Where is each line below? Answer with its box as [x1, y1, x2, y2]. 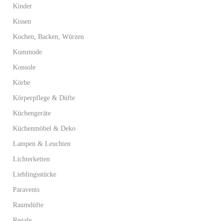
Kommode [13, 48, 42, 56]
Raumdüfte [13, 201, 43, 209]
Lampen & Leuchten [13, 140, 71, 147]
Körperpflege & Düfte [13, 94, 75, 102]
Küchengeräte [13, 110, 51, 117]
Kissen [13, 18, 31, 25]
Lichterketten [13, 155, 50, 163]
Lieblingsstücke [13, 171, 56, 178]
